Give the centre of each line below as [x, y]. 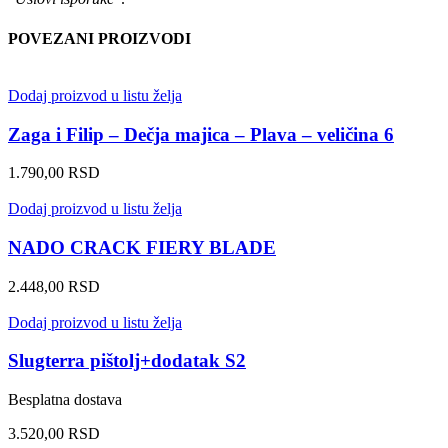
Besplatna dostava [65, 400]
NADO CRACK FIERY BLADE [142, 247]
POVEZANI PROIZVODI [99, 38]
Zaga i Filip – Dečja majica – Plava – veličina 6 [201, 134]
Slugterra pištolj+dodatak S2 [127, 361]
